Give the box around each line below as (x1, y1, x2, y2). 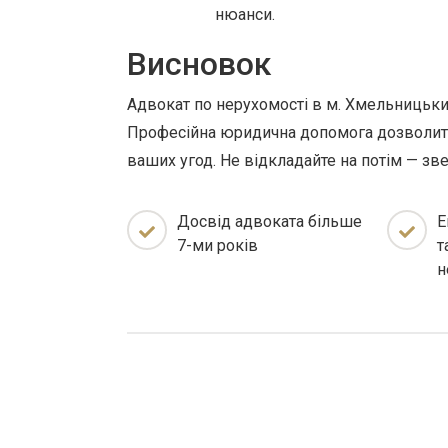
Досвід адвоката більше (177, 212, 362, 231)
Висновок (127, 45, 271, 83)
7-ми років (177, 236, 258, 255)
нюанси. (215, 5, 275, 24)
